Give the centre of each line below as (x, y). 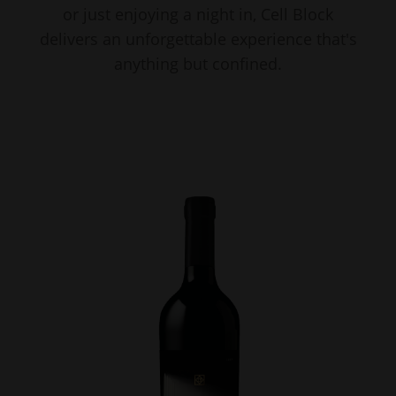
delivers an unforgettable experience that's (198, 39)
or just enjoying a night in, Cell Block (198, 14)
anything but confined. (198, 64)
